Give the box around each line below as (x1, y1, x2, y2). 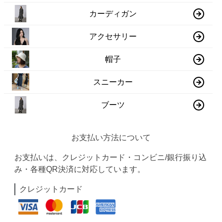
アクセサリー (89, 32, 137, 41)
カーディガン (89, 9, 137, 18)
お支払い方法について (71, 133, 151, 142)
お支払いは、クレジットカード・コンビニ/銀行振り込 (14, 153, 207, 162)
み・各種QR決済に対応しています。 (14, 165, 146, 173)
